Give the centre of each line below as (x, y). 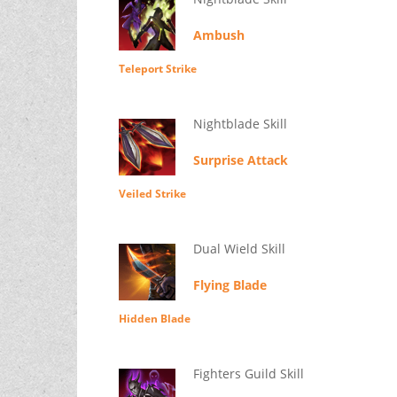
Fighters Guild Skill (248, 374)
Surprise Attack (240, 160)
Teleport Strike (157, 69)
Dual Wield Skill (239, 249)
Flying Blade (230, 285)
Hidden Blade (154, 319)
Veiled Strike (152, 194)
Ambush (218, 35)
